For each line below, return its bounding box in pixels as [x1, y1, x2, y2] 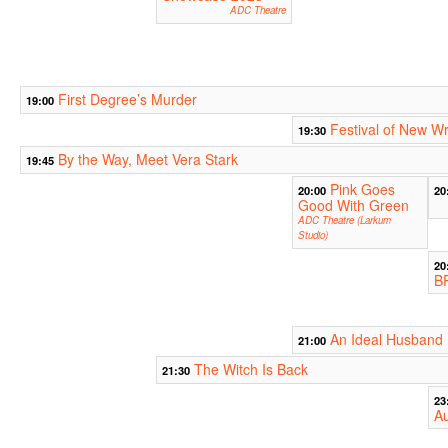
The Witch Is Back [193, 359, 308, 380]
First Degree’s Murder [57, 89, 197, 110]
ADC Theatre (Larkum [297, 213, 391, 228]
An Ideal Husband [329, 329, 443, 350]
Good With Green [297, 195, 409, 216]
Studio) [297, 228, 328, 243]
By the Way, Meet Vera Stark [57, 149, 238, 170]
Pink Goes [329, 179, 395, 200]
